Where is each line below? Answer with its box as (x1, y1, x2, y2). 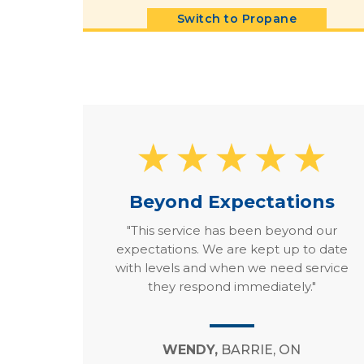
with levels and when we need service (115, 259, 349, 275)
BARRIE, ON (218, 342, 301, 358)
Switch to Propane (176, 11, 297, 26)
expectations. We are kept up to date (115, 240, 348, 257)
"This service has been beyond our (126, 222, 337, 238)
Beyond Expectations (128, 190, 335, 213)
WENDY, (162, 342, 219, 358)
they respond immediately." (147, 278, 316, 294)
